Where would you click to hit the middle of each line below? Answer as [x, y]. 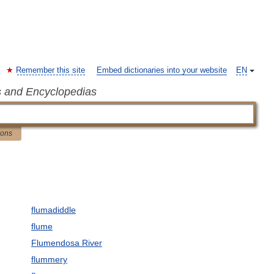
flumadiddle [53, 210]
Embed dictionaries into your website [162, 70]
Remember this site [50, 70]
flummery [49, 259]
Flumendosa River [66, 243]
